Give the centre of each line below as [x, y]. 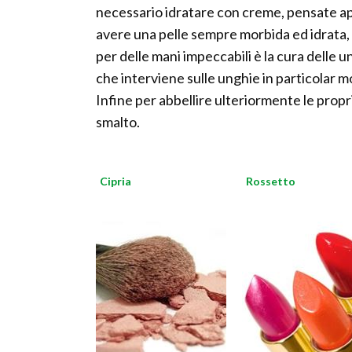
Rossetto [271, 181]
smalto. [118, 122]
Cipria [115, 181]
